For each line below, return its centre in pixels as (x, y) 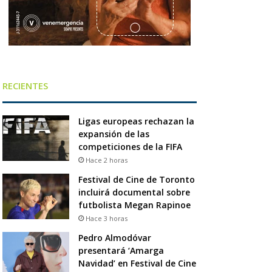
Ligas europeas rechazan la (136, 121)
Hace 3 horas (106, 218)
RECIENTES (25, 85)
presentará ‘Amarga (121, 250)
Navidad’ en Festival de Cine (137, 263)
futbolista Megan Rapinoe (135, 205)
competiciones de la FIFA (130, 146)
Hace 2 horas (106, 160)
